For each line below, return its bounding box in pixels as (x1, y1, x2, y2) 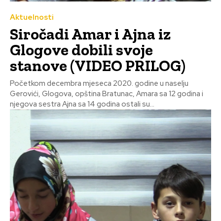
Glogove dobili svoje (10, 40, 153, 59)
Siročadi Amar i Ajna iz (10, 24, 171, 43)
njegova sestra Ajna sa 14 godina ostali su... (10, 99, 154, 109)
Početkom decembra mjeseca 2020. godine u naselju (10, 78, 188, 88)
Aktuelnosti (10, 12, 54, 22)
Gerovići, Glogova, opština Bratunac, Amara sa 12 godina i (10, 88, 203, 99)
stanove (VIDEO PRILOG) (10, 56, 185, 75)
